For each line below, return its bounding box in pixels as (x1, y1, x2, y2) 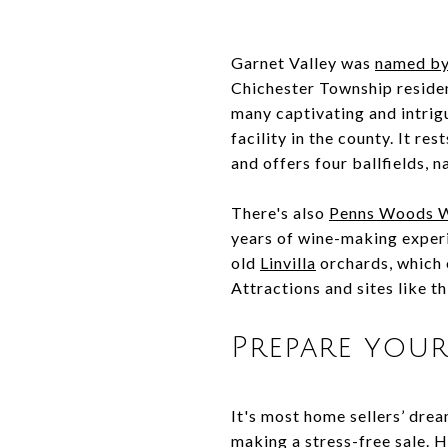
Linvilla (260, 253, 316, 272)
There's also (231, 203, 329, 222)
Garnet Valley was (231, 53, 375, 72)
